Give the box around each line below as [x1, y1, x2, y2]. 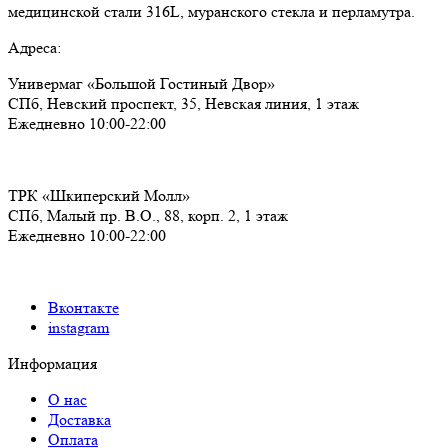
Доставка [48, 409, 111, 429]
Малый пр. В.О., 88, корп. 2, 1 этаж [47, 205, 288, 225]
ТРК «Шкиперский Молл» [8, 185, 190, 205]
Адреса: [8, 37, 61, 57]
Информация [8, 353, 97, 373]
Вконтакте [48, 297, 119, 317]
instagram [48, 317, 109, 337]
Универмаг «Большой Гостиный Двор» [8, 73, 275, 93]
